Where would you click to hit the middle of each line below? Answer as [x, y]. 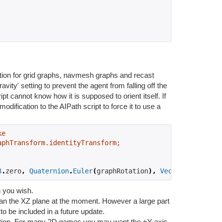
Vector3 [174, 171]
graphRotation [122, 171]
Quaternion [49, 171]
